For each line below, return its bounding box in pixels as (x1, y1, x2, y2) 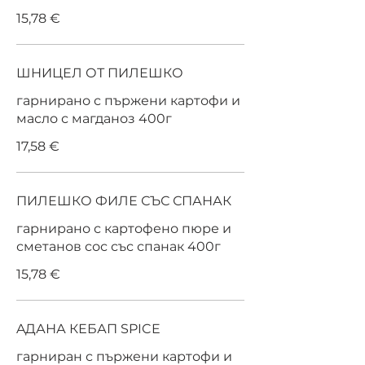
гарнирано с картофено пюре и (16, 221, 231, 236)
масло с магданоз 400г (16, 111, 172, 126)
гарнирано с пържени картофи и (16, 93, 240, 108)
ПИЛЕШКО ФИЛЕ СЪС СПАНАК (16, 193, 231, 209)
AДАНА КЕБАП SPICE (16, 321, 161, 336)
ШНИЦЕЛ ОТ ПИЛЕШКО (16, 65, 183, 81)
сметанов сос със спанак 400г (16, 239, 221, 254)
